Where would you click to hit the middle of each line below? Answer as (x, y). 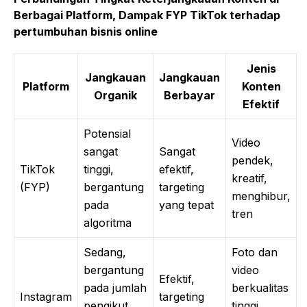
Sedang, (105, 252)
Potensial (107, 133)
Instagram (46, 296)
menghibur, (261, 196)
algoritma (108, 222)
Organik (115, 95)
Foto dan (255, 252)
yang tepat (186, 205)
